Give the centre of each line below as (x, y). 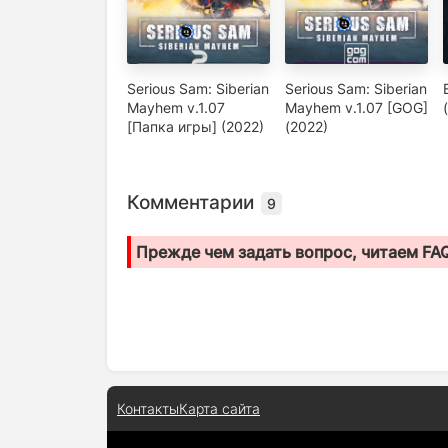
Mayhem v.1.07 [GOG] (356, 108)
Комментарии (193, 203)
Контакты (148, 409)
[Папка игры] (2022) (195, 127)
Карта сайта (219, 409)
